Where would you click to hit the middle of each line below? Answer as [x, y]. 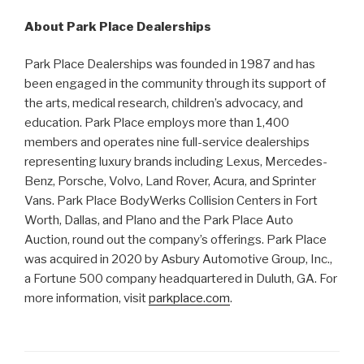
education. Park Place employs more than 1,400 [157, 123]
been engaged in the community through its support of [175, 84]
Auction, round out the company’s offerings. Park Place [175, 240]
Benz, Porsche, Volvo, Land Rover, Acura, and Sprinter [170, 182]
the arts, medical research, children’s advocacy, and [164, 104]
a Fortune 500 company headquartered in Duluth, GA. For [181, 279]
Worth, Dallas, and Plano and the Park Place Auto [159, 221]
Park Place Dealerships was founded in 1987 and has [170, 65]
